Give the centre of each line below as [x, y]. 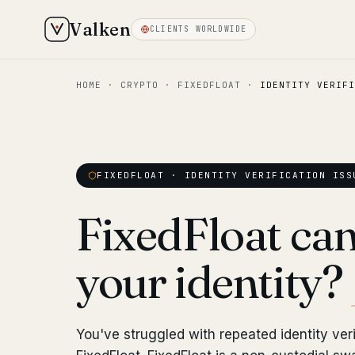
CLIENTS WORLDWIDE [198, 29]
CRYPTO [139, 85]
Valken [100, 29]
